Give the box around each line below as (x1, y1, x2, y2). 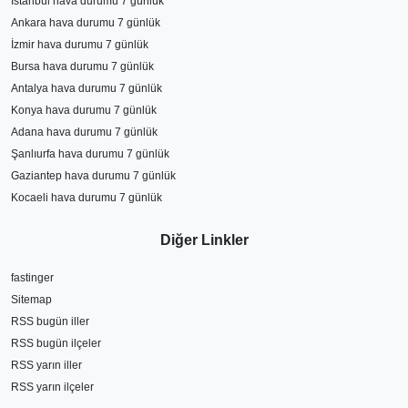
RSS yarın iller (11, 358, 82, 372)
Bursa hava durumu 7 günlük (11, 59, 154, 73)
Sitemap (11, 292, 52, 306)
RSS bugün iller (11, 314, 89, 328)
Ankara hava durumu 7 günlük (11, 15, 160, 29)
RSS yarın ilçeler (11, 380, 94, 393)
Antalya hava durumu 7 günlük (11, 81, 162, 95)
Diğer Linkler (159, 231, 249, 248)
